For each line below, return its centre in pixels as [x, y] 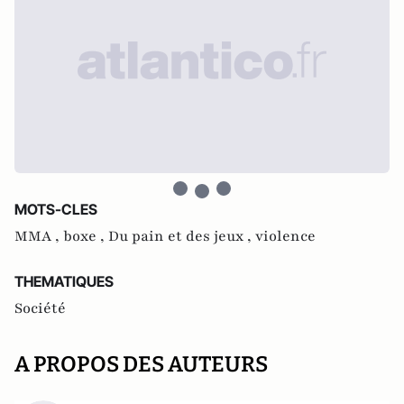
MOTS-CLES [56, 209]
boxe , [86, 236]
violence [285, 236]
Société [40, 308]
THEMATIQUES [64, 281]
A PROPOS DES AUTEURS [141, 364]
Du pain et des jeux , [182, 236]
